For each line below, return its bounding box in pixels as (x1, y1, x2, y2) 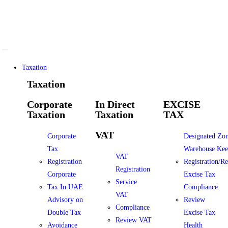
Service (115, 178, 137, 186)
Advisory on (47, 196, 83, 204)
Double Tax (47, 209, 81, 216)
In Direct (95, 99, 135, 110)
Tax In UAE (47, 183, 83, 191)
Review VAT (115, 216, 152, 224)
